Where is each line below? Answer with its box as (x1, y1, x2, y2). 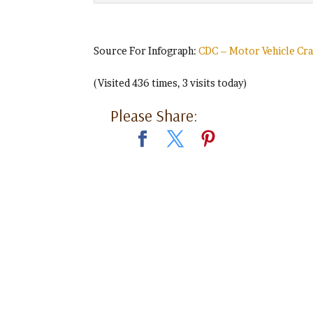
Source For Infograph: (94, 45, 199, 57)
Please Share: (110, 105, 198, 126)
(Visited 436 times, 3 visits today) (94, 77, 248, 89)
